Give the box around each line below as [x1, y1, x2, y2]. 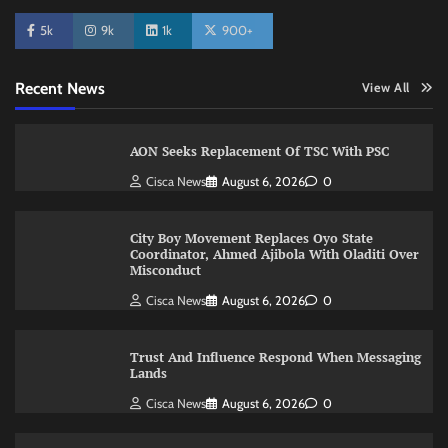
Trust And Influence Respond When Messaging [129, 348, 421, 366]
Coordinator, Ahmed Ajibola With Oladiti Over [129, 245, 419, 263]
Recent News [15, 78, 105, 98]
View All [361, 80, 410, 95]
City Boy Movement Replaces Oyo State [129, 229, 373, 247]
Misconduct [129, 261, 201, 279]
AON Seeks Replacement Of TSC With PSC [129, 143, 389, 160]
